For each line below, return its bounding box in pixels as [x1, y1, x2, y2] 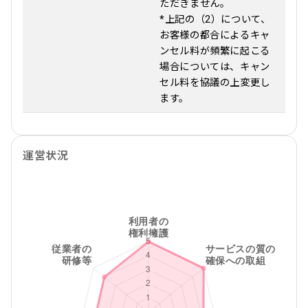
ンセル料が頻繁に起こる [159, 45, 271, 57]
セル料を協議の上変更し [159, 77, 271, 89]
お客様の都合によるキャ [159, 30, 271, 41]
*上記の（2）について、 [159, 14, 271, 25]
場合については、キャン [159, 61, 271, 73]
